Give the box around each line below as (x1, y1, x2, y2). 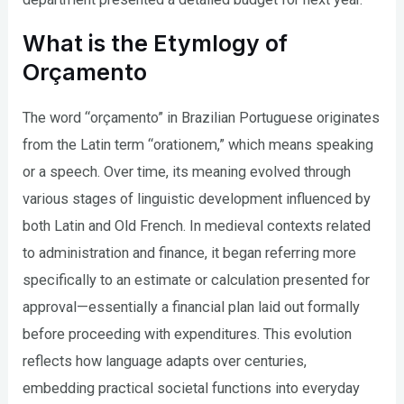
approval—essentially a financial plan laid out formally (23, 298, 361, 316)
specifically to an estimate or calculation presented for (23, 271, 371, 289)
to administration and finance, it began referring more (23, 243, 357, 262)
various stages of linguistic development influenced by (23, 189, 372, 207)
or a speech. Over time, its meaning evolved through (23, 162, 352, 180)
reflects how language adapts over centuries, (23, 352, 308, 370)
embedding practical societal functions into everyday (23, 379, 361, 397)
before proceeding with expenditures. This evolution (23, 325, 353, 343)
